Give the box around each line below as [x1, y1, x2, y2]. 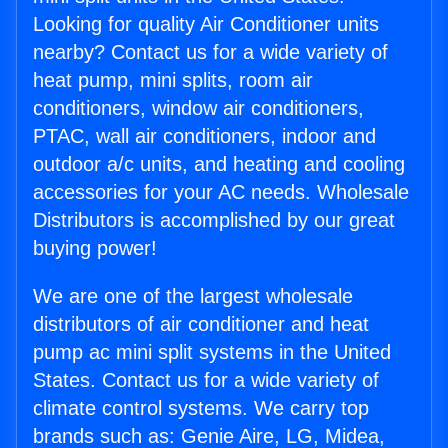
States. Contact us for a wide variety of [33, 369, 379, 392]
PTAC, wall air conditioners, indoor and [33, 125, 376, 148]
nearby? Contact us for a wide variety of [33, 41, 388, 64]
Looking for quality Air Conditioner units [33, 13, 379, 36]
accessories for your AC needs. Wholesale [33, 181, 409, 204]
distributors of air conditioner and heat [33, 313, 369, 336]
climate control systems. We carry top [33, 397, 369, 420]
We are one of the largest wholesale [33, 285, 353, 308]
